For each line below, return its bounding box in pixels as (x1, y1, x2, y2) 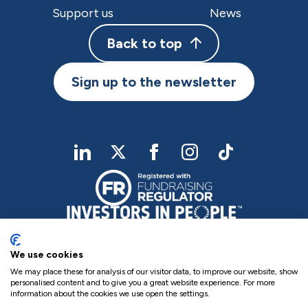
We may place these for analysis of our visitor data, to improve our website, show (10, 267, 298, 276)
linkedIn (81, 152, 119, 166)
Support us (52, 5, 113, 21)
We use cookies (10, 249, 83, 260)
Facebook (153, 152, 202, 166)
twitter (117, 152, 153, 166)
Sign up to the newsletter (71, 74, 236, 91)
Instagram (188, 152, 239, 166)
